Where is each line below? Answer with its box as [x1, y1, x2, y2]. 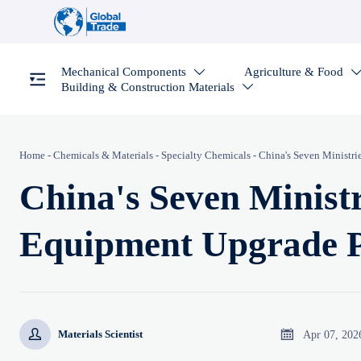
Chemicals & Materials [53, 148, 153, 161]
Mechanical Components [60, 65, 186, 79]
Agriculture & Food [244, 65, 344, 79]
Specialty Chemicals [161, 148, 251, 161]
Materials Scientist [58, 328, 143, 341]
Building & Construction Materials [60, 80, 234, 93]
